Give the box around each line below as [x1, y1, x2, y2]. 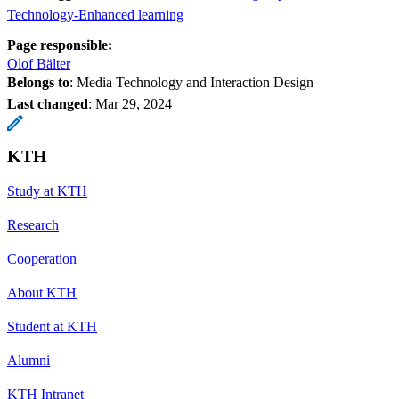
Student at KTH [7, 318, 97, 334]
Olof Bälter [7, 55, 70, 71]
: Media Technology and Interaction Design [69, 74, 313, 90]
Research [7, 216, 59, 232]
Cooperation [7, 250, 77, 266]
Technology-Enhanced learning [7, 6, 183, 22]
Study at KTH [7, 183, 87, 199]
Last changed [7, 95, 88, 111]
